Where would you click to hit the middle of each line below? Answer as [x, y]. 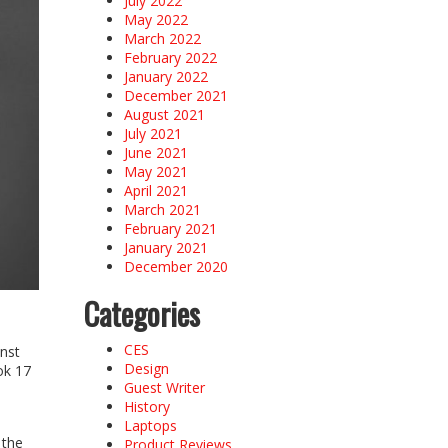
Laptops [150, 425]
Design [146, 368]
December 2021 [175, 95]
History [146, 406]
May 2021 [155, 171]
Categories [141, 313]
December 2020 [175, 266]
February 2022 [170, 57]
